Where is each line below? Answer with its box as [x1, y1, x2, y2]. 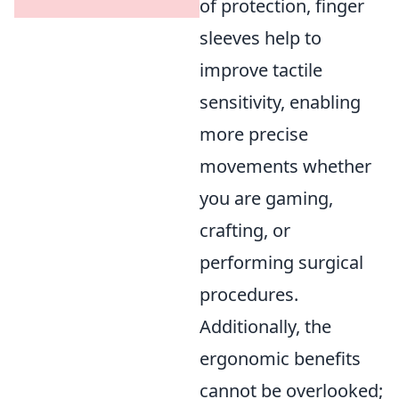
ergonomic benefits [199, 346, 361, 371]
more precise [199, 122, 308, 147]
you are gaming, [199, 186, 333, 211]
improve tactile [199, 58, 322, 83]
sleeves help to [199, 26, 322, 51]
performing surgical [199, 250, 363, 275]
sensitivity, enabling [199, 90, 361, 115]
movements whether [199, 154, 371, 179]
